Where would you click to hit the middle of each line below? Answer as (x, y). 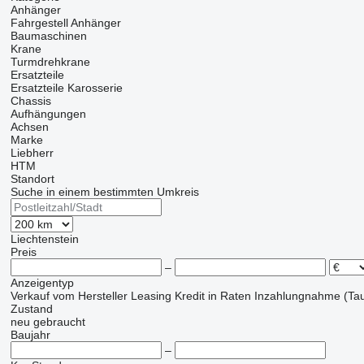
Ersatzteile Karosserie (66, 88)
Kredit (189, 296)
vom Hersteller (90, 296)
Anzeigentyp (42, 283)
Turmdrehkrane (50, 62)
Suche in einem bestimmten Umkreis (104, 192)
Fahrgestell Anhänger (65, 23)
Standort (32, 179)
